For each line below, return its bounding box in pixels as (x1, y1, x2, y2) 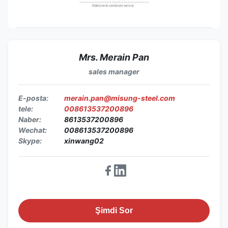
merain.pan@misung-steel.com (64, 93, 175, 102)
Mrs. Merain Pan (79, 51, 149, 63)
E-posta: (18, 93, 48, 102)
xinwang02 (64, 136, 104, 145)
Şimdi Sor (95, 206, 133, 215)
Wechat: (18, 125, 47, 134)
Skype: (18, 136, 42, 145)
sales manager (89, 67, 139, 76)
